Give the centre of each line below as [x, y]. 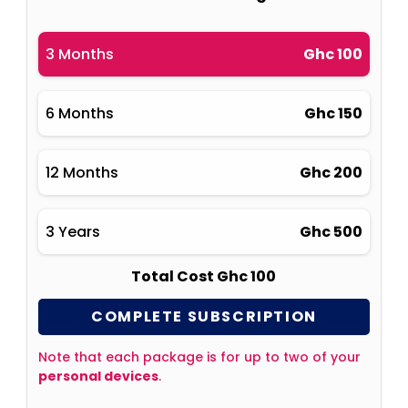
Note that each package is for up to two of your [199, 357]
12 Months [82, 172]
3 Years [72, 231]
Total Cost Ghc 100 [204, 276]
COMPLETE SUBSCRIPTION [204, 317]
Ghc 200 [331, 172]
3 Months [79, 54]
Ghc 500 [331, 231]
